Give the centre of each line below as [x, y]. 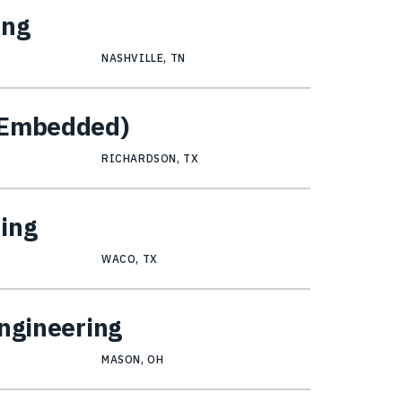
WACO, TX [130, 259]
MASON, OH [133, 360]
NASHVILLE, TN [144, 58]
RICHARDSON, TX [150, 159]
